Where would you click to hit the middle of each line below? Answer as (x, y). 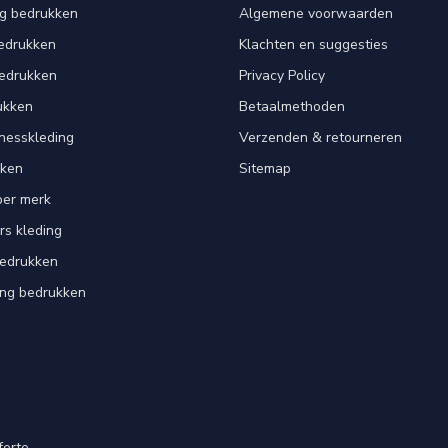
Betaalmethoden (292, 106)
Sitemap (265, 168)
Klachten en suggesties (313, 44)
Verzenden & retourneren (320, 137)
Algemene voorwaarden (316, 13)
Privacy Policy (282, 75)
